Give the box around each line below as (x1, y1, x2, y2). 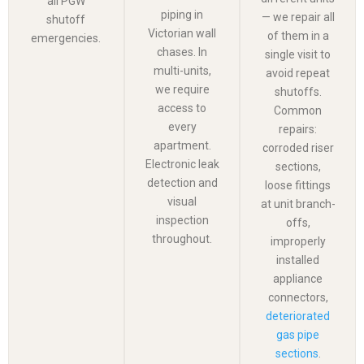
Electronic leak (145, 157, 219, 171)
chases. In (157, 45, 207, 58)
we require (154, 82, 210, 96)
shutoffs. (274, 84, 322, 98)
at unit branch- (260, 197, 336, 210)
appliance (273, 271, 323, 285)
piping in (161, 7, 203, 21)
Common (274, 103, 323, 117)
